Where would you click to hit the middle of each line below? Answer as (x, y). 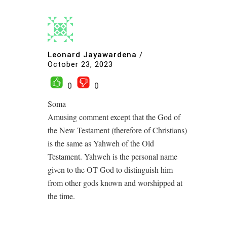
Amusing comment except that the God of (114, 117)
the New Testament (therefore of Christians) (117, 130)
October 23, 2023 (80, 65)
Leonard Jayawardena (92, 54)
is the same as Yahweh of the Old (101, 143)
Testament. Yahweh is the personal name (112, 156)
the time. (61, 196)
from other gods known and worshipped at (115, 183)
